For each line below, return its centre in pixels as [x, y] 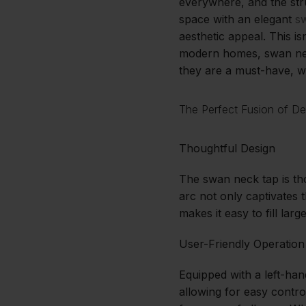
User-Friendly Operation [242, 244]
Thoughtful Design [227, 149]
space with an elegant [237, 19]
